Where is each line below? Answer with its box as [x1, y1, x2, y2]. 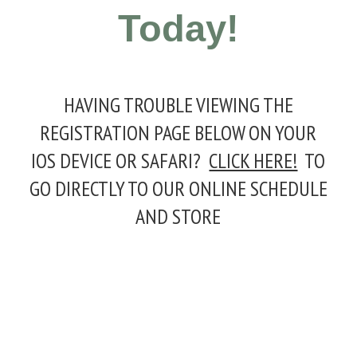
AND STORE [135, 202, 222, 229]
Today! [117, 8, 239, 50]
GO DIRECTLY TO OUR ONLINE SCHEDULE [29, 175, 328, 202]
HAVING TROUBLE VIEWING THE [63, 91, 293, 118]
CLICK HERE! [209, 147, 298, 174]
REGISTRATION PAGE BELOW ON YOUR [40, 119, 317, 146]
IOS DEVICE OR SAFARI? [31, 147, 210, 174]
